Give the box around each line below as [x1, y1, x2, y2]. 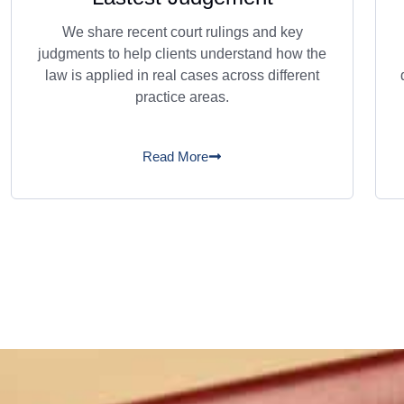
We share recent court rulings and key [61, 24, 303, 40]
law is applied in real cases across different [45, 68, 319, 83]
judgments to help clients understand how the [38, 46, 326, 61]
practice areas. [135, 89, 229, 105]
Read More [142, 149, 208, 164]
